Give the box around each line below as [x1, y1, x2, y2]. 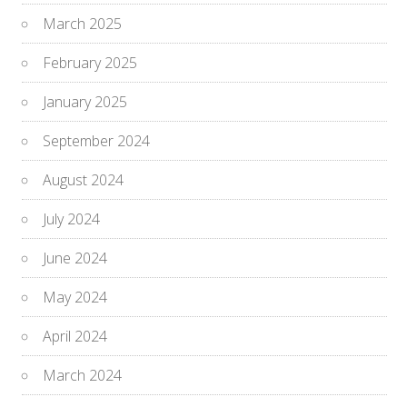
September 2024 [43, 130, 151, 151]
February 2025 [43, 52, 138, 73]
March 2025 [43, 13, 123, 34]
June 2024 [43, 247, 108, 268]
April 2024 [43, 325, 108, 346]
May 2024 [43, 286, 108, 307]
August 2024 [43, 169, 124, 190]
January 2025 [43, 91, 128, 112]
